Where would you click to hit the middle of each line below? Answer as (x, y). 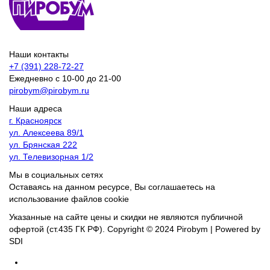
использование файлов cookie (69, 199)
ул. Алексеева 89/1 (46, 133)
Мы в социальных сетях (56, 175)
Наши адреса (36, 109)
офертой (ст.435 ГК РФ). (57, 229)
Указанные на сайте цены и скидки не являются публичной (126, 217)
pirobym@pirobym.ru (49, 91)
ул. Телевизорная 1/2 (51, 157)
